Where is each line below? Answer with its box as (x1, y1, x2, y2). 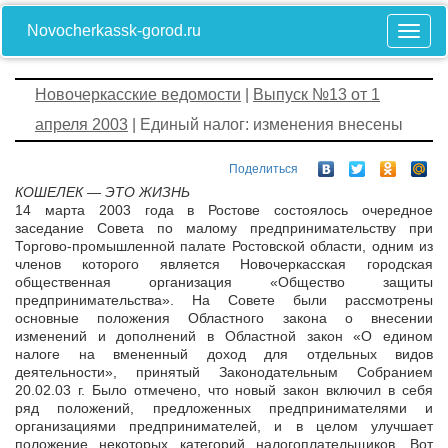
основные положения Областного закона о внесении (15, 310, 433, 327)
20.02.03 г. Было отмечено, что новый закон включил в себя (15, 382, 433, 399)
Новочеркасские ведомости (35, 86, 241, 103)
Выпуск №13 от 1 (253, 86, 380, 103)
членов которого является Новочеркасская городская (15, 256, 433, 273)
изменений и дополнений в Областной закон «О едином (15, 328, 433, 345)
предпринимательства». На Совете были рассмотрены (15, 292, 433, 309)
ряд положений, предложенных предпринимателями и (15, 400, 433, 417)
